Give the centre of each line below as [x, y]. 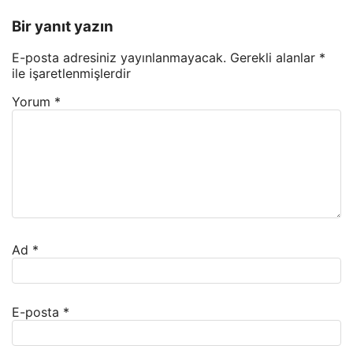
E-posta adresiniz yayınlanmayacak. [119, 58]
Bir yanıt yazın [63, 26]
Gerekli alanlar [275, 58]
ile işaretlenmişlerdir [71, 74]
